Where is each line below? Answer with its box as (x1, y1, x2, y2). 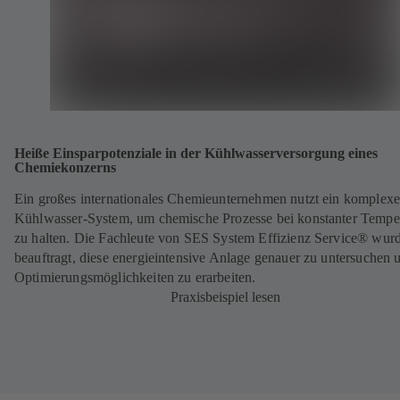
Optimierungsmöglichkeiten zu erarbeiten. (14, 270, 256, 286)
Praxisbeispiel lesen (170, 289, 280, 305)
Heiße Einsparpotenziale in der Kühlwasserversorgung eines (14, 144, 378, 162)
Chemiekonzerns (14, 158, 116, 176)
